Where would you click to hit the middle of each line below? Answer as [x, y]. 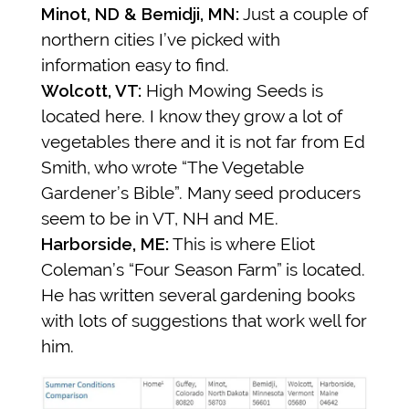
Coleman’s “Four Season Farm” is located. [203, 269]
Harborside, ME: [105, 243]
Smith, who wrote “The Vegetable [173, 167]
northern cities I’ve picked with [161, 39]
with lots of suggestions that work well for [204, 320]
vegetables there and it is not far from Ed [203, 141]
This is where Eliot [242, 243]
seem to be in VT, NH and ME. [160, 218]
